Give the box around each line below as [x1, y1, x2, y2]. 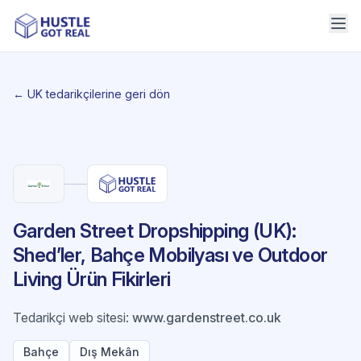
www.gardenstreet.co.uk [132, 309, 281, 326]
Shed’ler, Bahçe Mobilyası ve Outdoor [13, 243, 328, 267]
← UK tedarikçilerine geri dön [13, 87, 170, 101]
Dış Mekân [80, 345, 139, 359]
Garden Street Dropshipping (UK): [13, 219, 297, 243]
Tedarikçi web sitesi [13, 309, 126, 326]
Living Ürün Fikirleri [13, 268, 171, 291]
